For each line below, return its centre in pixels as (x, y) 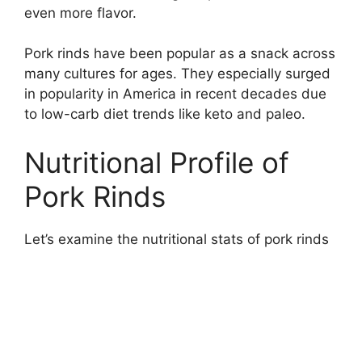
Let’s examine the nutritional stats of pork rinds (177, 239)
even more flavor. (80, 13)
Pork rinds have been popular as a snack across (180, 54)
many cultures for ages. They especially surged (177, 74)
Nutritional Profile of (157, 162)
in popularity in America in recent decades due (175, 94)
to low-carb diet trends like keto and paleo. (165, 114)
